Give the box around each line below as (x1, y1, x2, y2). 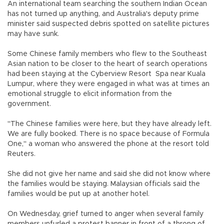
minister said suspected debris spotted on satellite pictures (7, 20, 209, 27)
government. (7, 100, 53, 107)
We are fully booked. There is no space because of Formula (7, 130, 209, 137)
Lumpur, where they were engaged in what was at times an (7, 80, 209, 87)
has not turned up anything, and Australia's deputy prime (7, 10, 199, 17)
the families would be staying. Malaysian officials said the (7, 180, 200, 187)
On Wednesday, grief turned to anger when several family (7, 210, 203, 217)
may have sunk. (7, 30, 61, 37)
